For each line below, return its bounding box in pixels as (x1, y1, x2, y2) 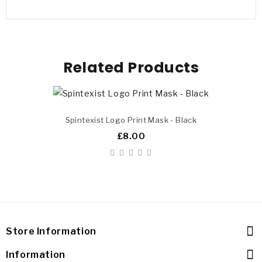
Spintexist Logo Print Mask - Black (65, 115, 197, 125)
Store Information (6, 225, 96, 237)
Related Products (63, 57, 199, 78)
